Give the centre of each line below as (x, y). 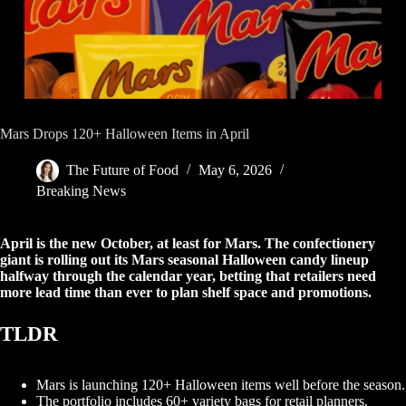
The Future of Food (122, 170)
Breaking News (81, 191)
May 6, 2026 (235, 170)
